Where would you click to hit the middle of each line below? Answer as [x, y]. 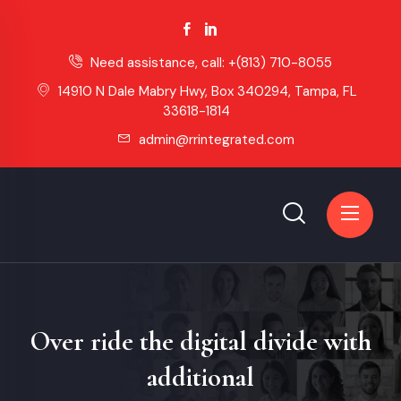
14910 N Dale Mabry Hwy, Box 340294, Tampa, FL [205, 91]
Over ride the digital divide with [200, 342]
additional [200, 378]
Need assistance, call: [158, 63]
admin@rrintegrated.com [214, 140]
